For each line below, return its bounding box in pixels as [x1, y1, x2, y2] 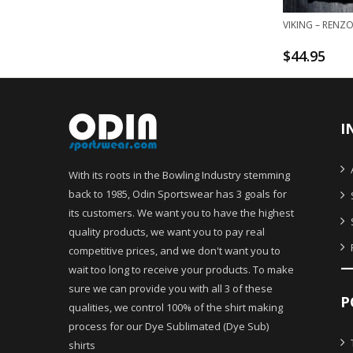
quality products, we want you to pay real [69, 225, 265, 240]
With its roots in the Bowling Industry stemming [69, 168, 290, 183]
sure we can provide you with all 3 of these [69, 281, 273, 296]
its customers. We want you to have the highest [69, 206, 294, 221]
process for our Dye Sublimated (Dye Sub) [69, 319, 269, 334]
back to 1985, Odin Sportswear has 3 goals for [69, 187, 287, 202]
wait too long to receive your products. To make [69, 262, 294, 277]
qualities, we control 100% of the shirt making [69, 300, 283, 315]
